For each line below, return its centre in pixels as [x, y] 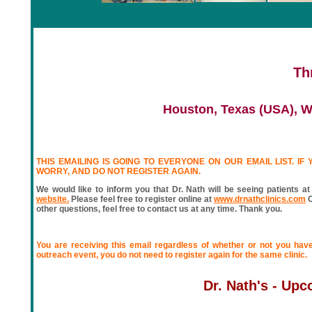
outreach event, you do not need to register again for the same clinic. [172, 255]
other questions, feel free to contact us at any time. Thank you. [159, 209]
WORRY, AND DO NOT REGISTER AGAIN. [118, 171]
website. [53, 199]
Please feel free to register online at [141, 199]
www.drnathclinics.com [260, 199]
